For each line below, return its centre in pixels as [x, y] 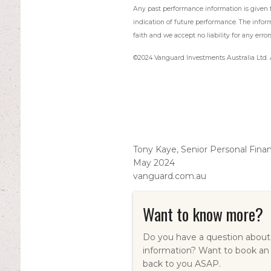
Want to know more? [203, 214]
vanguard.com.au [169, 176]
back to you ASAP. [181, 264]
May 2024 [154, 162]
